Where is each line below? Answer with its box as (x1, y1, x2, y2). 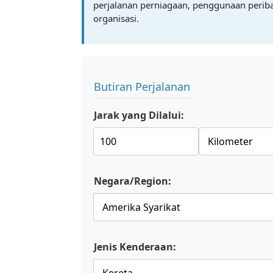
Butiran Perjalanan (94, 79, 190, 94)
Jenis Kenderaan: (94, 240, 176, 253)
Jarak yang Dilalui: (94, 108, 184, 122)
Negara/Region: (94, 174, 171, 188)
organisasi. (93, 12, 139, 24)
